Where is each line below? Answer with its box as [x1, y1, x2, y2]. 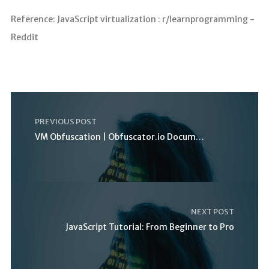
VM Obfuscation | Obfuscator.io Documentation [195, 131, 204, 142]
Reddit [10, 31, 38, 43]
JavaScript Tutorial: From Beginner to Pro [65, 221, 235, 232]
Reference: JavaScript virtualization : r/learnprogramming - [10, 13, 255, 25]
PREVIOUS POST [34, 116, 97, 127]
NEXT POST [191, 206, 235, 217]
